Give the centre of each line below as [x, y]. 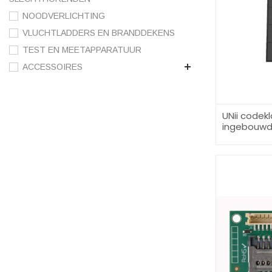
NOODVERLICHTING [64, 16]
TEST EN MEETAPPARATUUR [82, 50]
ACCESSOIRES [53, 67]
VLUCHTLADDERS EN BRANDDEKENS [99, 33]
